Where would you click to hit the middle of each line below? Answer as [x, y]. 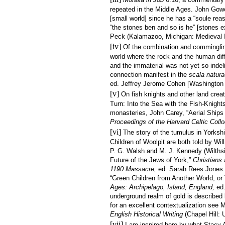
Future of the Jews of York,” [151, 160]
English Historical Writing [147, 214]
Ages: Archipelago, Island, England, [163, 187]
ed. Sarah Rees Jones [191, 169]
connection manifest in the [149, 74]
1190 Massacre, [134, 169]
